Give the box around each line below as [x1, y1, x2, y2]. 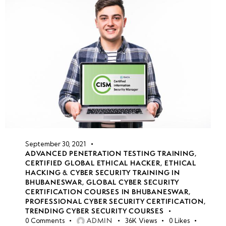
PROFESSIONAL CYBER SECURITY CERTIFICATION [25, 197, 204, 206]
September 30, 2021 [25, 140, 86, 148]
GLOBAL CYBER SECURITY [86, 178, 180, 187]
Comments [30, 216, 65, 225]
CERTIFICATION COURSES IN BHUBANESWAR [25, 187, 189, 197]
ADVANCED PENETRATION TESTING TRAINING [25, 149, 195, 158]
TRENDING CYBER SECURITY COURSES [25, 206, 164, 216]
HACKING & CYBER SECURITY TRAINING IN [25, 168, 180, 178]
